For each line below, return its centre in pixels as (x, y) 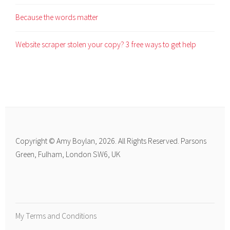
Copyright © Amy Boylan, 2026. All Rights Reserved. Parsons (111, 141)
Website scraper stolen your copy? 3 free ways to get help (106, 45)
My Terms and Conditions (56, 216)
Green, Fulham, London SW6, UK (68, 155)
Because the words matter (57, 17)
